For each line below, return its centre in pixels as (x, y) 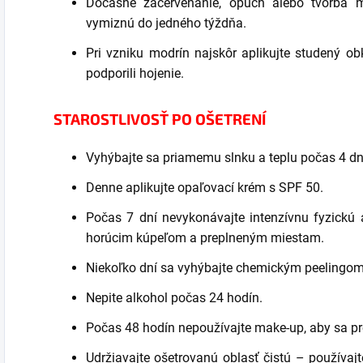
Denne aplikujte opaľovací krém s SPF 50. (205, 188)
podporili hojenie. (135, 73)
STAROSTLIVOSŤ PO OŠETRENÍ (160, 119)
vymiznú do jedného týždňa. (166, 23)
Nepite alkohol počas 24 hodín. (174, 298)
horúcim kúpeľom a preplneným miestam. (205, 238)
